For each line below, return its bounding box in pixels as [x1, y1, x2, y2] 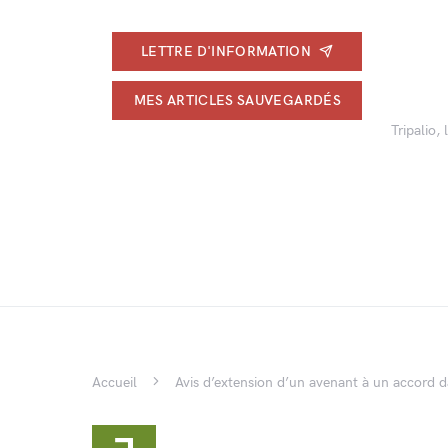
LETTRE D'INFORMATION [141, 42, 312, 60]
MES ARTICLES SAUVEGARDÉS [133, 91, 341, 109]
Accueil [92, 374, 137, 391]
